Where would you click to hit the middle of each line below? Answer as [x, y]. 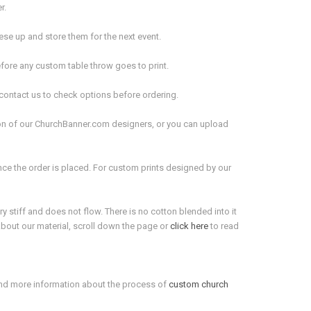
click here [189, 226]
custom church [199, 285]
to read [224, 226]
